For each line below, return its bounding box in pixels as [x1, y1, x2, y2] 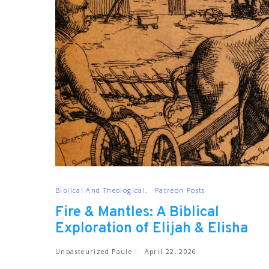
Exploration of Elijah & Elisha [55, 220, 248, 238]
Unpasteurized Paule [55, 247, 133, 256]
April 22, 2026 [144, 247, 197, 256]
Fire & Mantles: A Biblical [55, 204, 219, 222]
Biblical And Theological [55, 186, 145, 195]
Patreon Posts [154, 186, 205, 195]
